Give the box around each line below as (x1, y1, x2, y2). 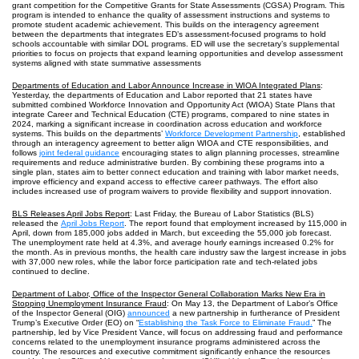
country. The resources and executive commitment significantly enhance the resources (12, 347, 330, 356)
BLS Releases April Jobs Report (12, 209, 130, 218)
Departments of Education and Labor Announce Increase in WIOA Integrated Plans (12, 81, 321, 90)
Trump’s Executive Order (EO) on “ (12, 318, 139, 327)
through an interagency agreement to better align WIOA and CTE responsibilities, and (12, 139, 329, 147)
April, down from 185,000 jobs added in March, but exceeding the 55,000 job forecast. (12, 228, 332, 237)
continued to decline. (12, 267, 90, 276)
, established (298, 129, 345, 138)
